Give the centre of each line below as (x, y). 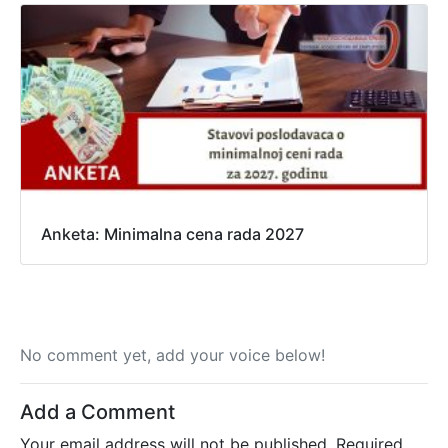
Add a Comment (97, 411)
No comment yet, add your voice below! (172, 354)
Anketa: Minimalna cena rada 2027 (172, 233)
